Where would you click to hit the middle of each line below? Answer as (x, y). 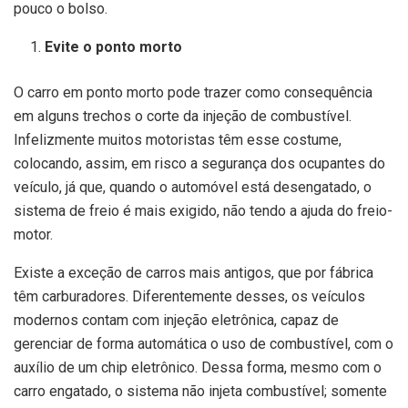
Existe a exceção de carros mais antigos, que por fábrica (194, 273)
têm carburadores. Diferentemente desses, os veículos (189, 297)
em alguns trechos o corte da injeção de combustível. (183, 117)
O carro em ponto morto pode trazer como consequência (193, 93)
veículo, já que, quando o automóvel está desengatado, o (193, 188)
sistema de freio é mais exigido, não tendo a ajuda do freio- (203, 211)
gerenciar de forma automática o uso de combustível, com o (204, 344)
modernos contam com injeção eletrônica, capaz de (176, 321)
